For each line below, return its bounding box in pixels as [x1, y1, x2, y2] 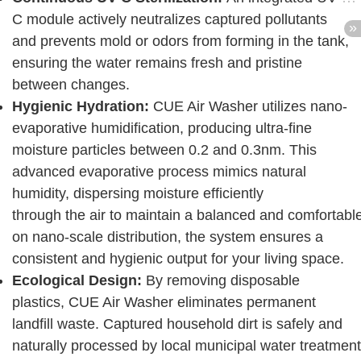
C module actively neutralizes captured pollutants [12, 11, 327, 28]
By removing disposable [146, 272, 300, 289]
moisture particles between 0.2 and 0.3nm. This [12, 142, 317, 159]
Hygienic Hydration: [12, 98, 153, 115]
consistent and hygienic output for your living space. [12, 251, 344, 268]
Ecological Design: [12, 272, 146, 289]
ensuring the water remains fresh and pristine [12, 55, 302, 72]
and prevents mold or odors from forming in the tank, [12, 33, 349, 50]
